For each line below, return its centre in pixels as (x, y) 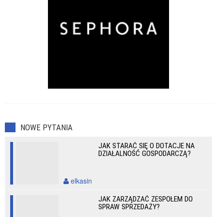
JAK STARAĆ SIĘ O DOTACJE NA (147, 146)
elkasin (80, 181)
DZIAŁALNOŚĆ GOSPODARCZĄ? (145, 154)
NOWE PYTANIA (46, 127)
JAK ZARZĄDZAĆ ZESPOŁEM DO (146, 199)
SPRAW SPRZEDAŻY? (129, 207)
